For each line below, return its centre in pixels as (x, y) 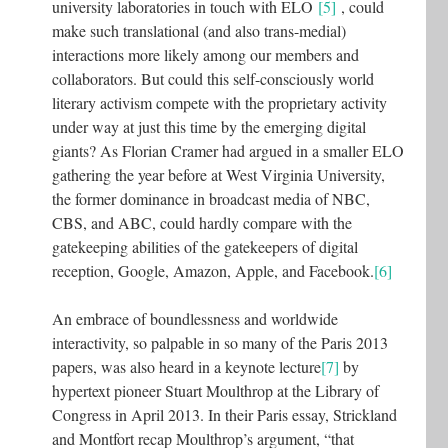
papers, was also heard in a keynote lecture (186, 366)
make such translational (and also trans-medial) (199, 30)
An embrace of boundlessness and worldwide (195, 318)
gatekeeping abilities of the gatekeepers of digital (205, 246)
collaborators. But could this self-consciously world (213, 78)
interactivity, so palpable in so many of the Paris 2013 (220, 342)
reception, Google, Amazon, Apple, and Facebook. (213, 270)
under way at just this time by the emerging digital (209, 126)
